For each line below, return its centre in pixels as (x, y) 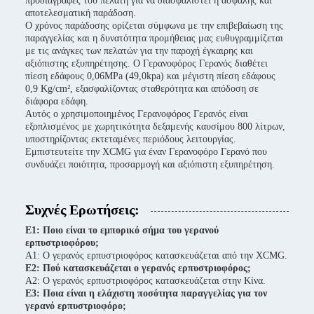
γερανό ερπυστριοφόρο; (76, 306)
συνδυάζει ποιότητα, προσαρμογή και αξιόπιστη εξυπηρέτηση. (150, 164)
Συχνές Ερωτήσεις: (82, 210)
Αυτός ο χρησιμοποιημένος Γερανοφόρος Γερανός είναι (137, 114)
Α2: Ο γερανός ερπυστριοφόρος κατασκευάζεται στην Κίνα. (145, 281)
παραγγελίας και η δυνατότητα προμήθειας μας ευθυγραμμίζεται (154, 38)
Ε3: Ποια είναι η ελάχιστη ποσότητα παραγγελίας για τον (146, 293)
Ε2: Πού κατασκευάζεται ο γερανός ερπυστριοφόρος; (138, 268)
